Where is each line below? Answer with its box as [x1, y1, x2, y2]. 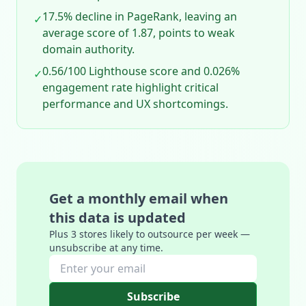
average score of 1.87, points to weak [42, 25, 235, 40]
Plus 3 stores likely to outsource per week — [49, 227, 250, 240]
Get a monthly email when [49, 189, 228, 208]
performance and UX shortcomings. [42, 96, 228, 111]
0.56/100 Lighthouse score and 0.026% [42, 64, 240, 79]
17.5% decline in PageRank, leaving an [42, 9, 237, 24]
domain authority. [42, 42, 135, 57]
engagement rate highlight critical [42, 80, 219, 95]
